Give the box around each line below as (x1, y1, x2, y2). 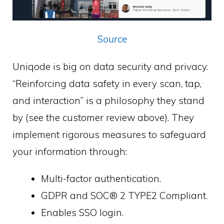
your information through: (12, 145, 127, 157)
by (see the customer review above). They (12, 111, 194, 123)
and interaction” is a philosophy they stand (12, 94, 204, 106)
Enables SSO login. (41, 206, 123, 219)
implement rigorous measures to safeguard (12, 128, 206, 140)
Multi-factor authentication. (41, 172, 161, 185)
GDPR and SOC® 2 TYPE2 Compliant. (41, 189, 207, 202)
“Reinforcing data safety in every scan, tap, (12, 77, 201, 89)
